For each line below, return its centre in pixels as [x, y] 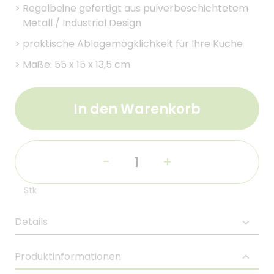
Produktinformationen [68, 257]
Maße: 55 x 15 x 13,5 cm [76, 65]
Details [31, 222]
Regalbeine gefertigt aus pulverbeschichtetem [135, 8]
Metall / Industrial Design [82, 23]
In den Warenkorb [137, 109]
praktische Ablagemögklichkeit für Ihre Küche [133, 44]
